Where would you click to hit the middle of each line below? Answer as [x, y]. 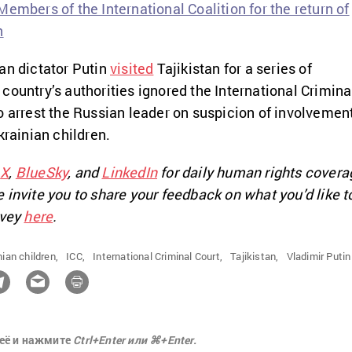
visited [132, 69]
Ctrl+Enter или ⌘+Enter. [135, 340]
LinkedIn [130, 172]
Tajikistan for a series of [233, 69]
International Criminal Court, [158, 257]
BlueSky [42, 172]
